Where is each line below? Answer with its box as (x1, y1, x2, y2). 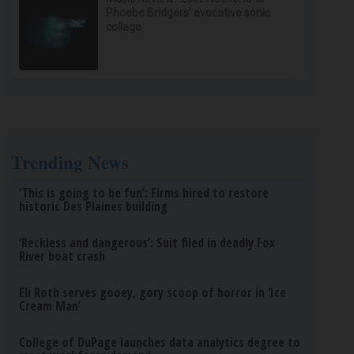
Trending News (11, 149, 130, 175)
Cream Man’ (19, 297, 81, 314)
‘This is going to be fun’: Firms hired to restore (19, 184, 269, 201)
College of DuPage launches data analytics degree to (19, 333, 301, 351)
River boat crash (19, 247, 106, 265)
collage (106, 21, 142, 33)
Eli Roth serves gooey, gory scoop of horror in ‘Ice (19, 284, 287, 301)
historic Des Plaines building (19, 198, 168, 215)
